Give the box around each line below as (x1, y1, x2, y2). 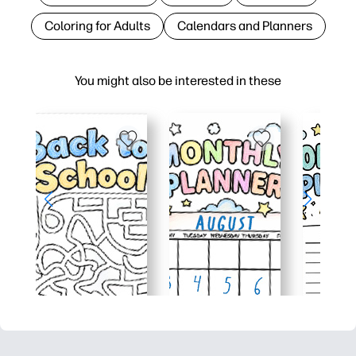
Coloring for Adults (44, 17, 150, 33)
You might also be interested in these (75, 72, 281, 88)
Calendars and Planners (176, 17, 312, 33)
